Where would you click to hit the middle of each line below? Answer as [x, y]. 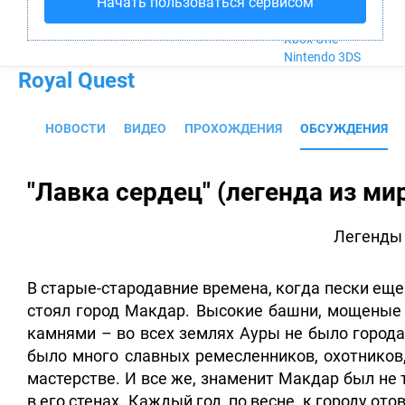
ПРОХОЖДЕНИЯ [233, 128]
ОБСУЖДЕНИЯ [344, 128]
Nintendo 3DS [322, 57]
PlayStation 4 [321, 21]
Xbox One [311, 39]
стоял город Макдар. [109, 311]
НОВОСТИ [75, 128]
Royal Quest [76, 80]
